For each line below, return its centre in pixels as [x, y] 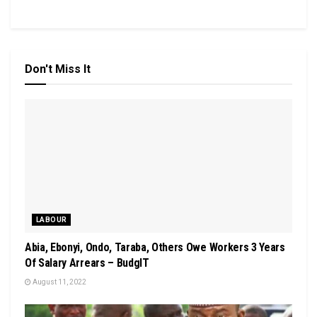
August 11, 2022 [59, 282]
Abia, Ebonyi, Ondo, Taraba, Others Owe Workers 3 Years [155, 247]
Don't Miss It [58, 69]
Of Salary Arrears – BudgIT [87, 263]
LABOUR [52, 219]
